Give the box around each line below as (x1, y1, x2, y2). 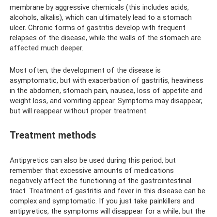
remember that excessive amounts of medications (10, 166, 174, 175)
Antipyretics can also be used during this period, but (10, 156, 176, 165)
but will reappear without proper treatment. (10, 107, 148, 115)
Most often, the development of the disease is (10, 66, 161, 75)
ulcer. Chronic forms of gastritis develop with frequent (10, 23, 186, 32)
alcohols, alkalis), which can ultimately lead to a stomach (10, 13, 192, 22)
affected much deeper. (10, 44, 83, 52)
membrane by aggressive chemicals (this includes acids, (10, 3, 189, 12)
